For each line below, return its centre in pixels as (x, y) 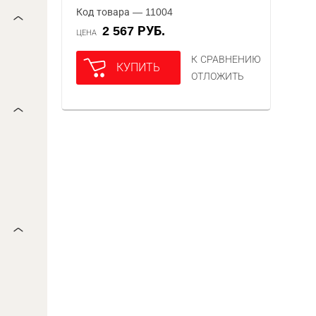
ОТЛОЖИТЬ (218, 76)
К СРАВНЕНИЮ (226, 59)
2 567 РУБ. (138, 31)
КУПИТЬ (139, 67)
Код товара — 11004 (125, 12)
